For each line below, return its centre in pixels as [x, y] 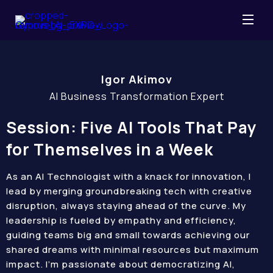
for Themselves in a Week [110, 149]
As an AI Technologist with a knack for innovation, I [129, 176]
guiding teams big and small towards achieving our [128, 235]
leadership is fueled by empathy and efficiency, [121, 220]
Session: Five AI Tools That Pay [132, 127]
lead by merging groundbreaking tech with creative [129, 191]
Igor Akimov [136, 79]
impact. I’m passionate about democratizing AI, [121, 264]
